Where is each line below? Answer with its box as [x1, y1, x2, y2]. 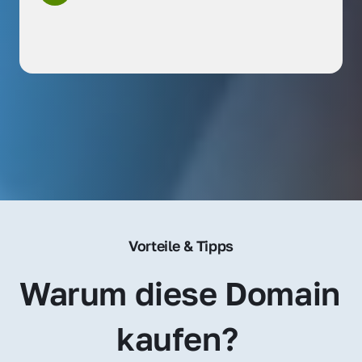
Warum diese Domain [19, 273, 340, 313]
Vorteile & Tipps [128, 236, 234, 255]
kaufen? [116, 318, 246, 358]
